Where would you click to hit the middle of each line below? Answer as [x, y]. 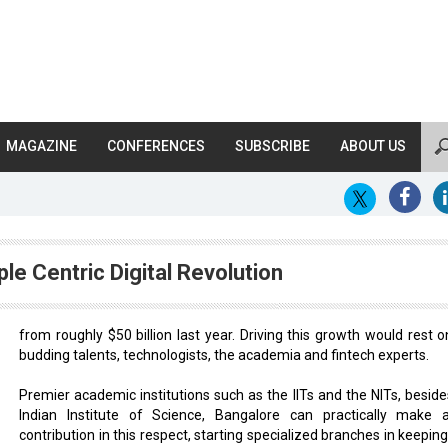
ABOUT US [373, 146]
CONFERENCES [156, 146]
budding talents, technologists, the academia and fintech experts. [224, 355]
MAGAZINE [41, 146]
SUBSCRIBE [272, 146]
